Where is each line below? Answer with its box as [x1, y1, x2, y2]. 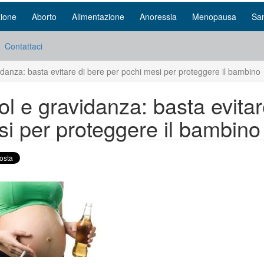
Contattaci [5, 40, 42, 52]
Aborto [32, 11, 57, 22]
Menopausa [192, 11, 236, 22]
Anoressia [140, 11, 177, 22]
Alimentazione [72, 11, 124, 22]
